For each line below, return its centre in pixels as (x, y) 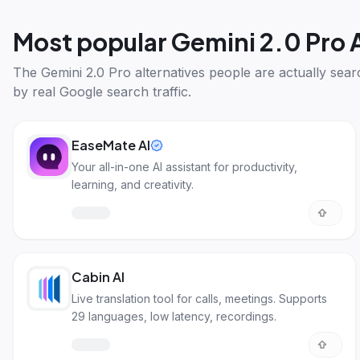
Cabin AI (98, 277)
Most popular (92, 42)
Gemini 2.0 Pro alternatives (123, 72)
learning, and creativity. (133, 184)
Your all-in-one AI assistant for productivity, (184, 167)
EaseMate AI (111, 145)
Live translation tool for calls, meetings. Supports (199, 299)
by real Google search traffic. (102, 92)
